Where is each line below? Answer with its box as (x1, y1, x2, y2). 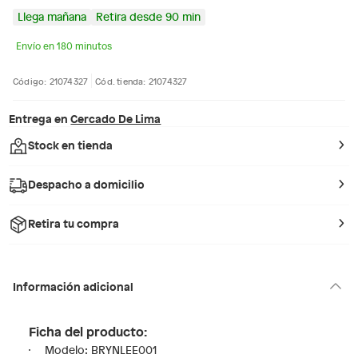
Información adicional (13, 277, 133, 294)
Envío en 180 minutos (16, 39, 112, 52)
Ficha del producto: (29, 321, 147, 340)
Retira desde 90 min (96, 9, 201, 24)
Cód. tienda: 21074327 (95, 74, 188, 87)
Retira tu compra (28, 215, 120, 231)
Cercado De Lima (70, 110, 161, 126)
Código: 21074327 (13, 74, 89, 87)
